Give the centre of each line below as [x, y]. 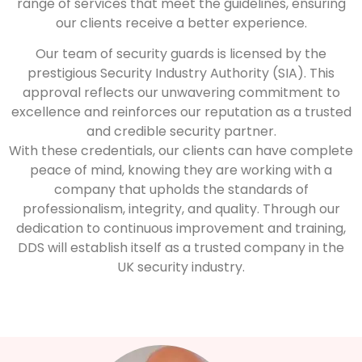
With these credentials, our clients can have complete [181, 151]
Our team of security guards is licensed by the [181, 54]
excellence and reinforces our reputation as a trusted [181, 112]
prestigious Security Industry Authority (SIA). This [181, 74]
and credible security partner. [181, 132]
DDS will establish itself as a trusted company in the [181, 248]
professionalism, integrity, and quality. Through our [181, 209]
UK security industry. [181, 267]
